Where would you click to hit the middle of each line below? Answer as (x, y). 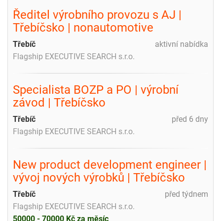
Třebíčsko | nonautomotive (83, 27)
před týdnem (186, 194)
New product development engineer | (110, 165)
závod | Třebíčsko (59, 102)
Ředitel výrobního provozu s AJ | (97, 15)
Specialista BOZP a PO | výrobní (96, 90)
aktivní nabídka (182, 44)
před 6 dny (190, 119)
